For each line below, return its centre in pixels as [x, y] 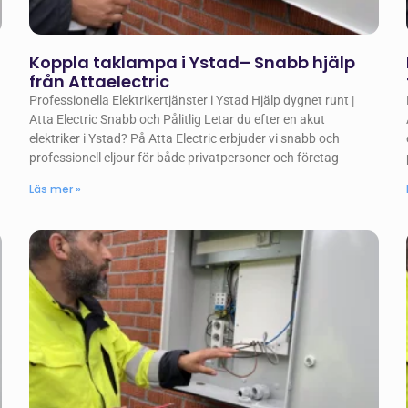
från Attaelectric [100, 82]
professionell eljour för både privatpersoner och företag [184, 158]
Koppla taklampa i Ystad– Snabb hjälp [193, 63]
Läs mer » [56, 189]
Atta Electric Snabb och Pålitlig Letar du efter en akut [178, 120]
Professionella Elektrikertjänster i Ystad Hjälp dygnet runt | [192, 101]
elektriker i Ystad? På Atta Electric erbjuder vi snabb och [185, 139]
